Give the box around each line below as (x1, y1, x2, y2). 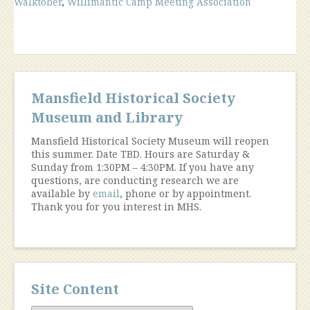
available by (31, 187, 93, 200)
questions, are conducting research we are (31, 174, 239, 187)
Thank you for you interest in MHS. (31, 200, 201, 213)
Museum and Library (31, 108, 183, 127)
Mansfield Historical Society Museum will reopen (31, 134, 269, 147)
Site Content (31, 280, 119, 298)
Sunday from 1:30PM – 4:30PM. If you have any (31, 161, 254, 174)
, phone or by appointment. (120, 187, 251, 200)
